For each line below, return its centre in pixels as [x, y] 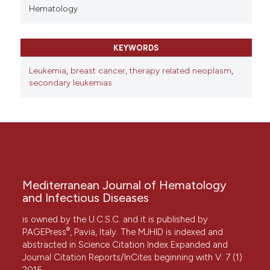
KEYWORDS [136, 48]
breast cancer [98, 71]
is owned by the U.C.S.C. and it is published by [115, 220]
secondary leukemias [70, 83]
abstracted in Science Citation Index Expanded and [125, 245]
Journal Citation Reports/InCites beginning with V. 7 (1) [133, 258]
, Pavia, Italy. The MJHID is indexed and [147, 232]
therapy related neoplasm [180, 71]
